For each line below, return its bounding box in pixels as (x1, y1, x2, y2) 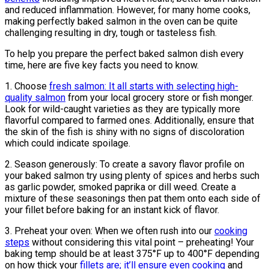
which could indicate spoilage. (5, 138, 130, 150)
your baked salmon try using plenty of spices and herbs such (5, 170, 259, 182)
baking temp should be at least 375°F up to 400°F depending (5, 248, 259, 260)
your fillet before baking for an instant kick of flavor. (5, 204, 219, 216)
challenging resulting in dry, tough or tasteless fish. (5, 27, 217, 39)
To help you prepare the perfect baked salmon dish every (5, 48, 244, 60)
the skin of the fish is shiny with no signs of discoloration (5, 126, 244, 138)
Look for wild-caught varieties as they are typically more (5, 103, 240, 115)
